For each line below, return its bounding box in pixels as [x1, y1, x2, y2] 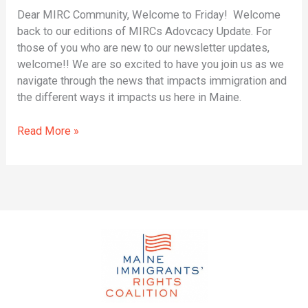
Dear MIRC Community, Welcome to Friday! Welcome [17, 8, 281, 22]
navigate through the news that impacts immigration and [17, 74, 287, 88]
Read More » [17, 124, 80, 137]
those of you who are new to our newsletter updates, [17, 41, 270, 55]
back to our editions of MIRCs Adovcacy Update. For [17, 25, 272, 38]
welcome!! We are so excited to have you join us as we [17, 58, 285, 71]
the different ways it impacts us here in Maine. [17, 91, 242, 104]
